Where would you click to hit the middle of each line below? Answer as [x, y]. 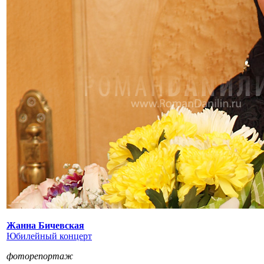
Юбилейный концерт [49, 236]
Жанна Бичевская [45, 225]
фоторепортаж [40, 256]
